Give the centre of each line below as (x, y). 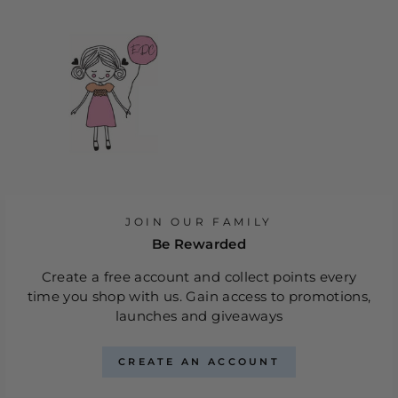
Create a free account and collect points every (199, 277)
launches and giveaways (199, 316)
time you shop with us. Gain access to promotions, (199, 297)
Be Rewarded (199, 244)
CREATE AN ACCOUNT (199, 361)
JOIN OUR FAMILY (199, 222)
